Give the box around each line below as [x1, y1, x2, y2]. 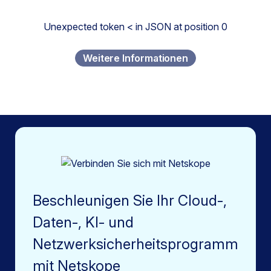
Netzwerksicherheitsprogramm [33, 235, 238, 253]
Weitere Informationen [83, 52, 188, 65]
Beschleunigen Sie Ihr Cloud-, [33, 192, 227, 210]
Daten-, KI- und [33, 214, 134, 232]
